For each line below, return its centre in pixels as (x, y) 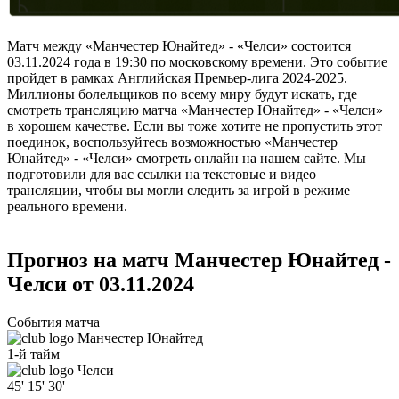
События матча (53, 322)
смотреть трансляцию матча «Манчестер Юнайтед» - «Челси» (195, 110)
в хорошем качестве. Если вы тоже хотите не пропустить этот (195, 126)
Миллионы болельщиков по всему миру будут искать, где (182, 94)
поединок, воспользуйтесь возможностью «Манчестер (172, 142)
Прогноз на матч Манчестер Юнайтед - (199, 261)
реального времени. (67, 207)
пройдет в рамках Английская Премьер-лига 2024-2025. (177, 78)
